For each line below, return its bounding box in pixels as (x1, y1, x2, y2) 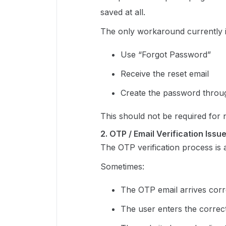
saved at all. (100, 7, 145, 17)
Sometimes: (100, 161, 144, 172)
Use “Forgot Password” (121, 49, 211, 60)
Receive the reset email (121, 68, 209, 79)
